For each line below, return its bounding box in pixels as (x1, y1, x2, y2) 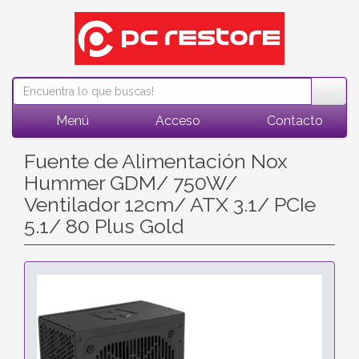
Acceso (151, 113, 200, 128)
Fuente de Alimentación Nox (24, 149, 288, 173)
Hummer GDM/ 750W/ (24, 171, 237, 195)
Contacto (263, 113, 323, 128)
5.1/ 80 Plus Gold (24, 214, 184, 238)
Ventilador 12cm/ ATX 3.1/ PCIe (24, 192, 316, 216)
